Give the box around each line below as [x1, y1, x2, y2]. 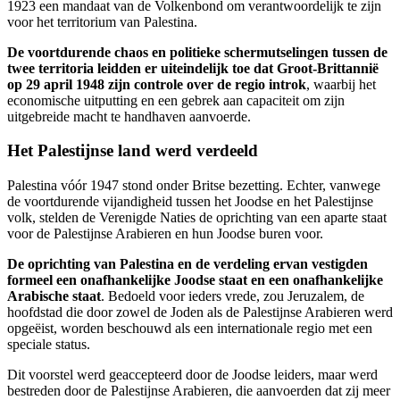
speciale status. [7, 337, 90, 353]
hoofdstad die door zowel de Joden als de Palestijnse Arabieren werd [7, 304, 393, 321]
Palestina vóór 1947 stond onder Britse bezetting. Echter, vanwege [7, 178, 380, 194]
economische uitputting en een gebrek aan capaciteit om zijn [7, 92, 345, 108]
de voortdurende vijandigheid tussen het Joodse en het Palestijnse [7, 194, 373, 210]
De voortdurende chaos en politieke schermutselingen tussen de [7, 44, 387, 60]
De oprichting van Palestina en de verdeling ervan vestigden [7, 256, 368, 272]
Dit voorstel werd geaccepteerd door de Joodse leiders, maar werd [7, 367, 378, 383]
